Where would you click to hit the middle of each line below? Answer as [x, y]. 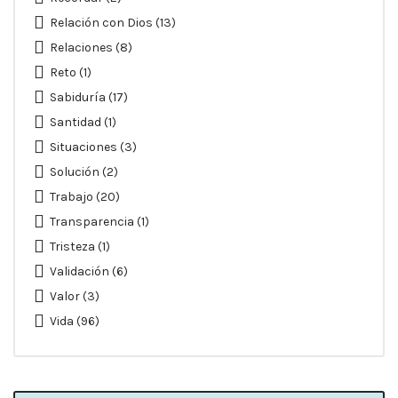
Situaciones [84, 147]
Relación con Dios [101, 23]
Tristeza [72, 247]
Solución [75, 172]
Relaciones [81, 48]
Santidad [76, 123]
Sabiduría [78, 98]
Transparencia [92, 222]
